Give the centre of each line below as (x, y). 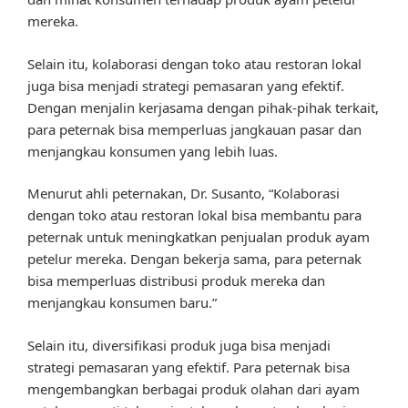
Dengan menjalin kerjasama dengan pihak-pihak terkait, (203, 107)
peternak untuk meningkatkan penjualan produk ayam (199, 237)
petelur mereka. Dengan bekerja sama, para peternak (194, 259)
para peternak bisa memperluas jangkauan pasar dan (194, 129)
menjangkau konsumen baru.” (122, 303)
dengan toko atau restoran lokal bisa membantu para (194, 215)
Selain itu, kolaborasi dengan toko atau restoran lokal (194, 63)
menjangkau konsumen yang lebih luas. (153, 151)
